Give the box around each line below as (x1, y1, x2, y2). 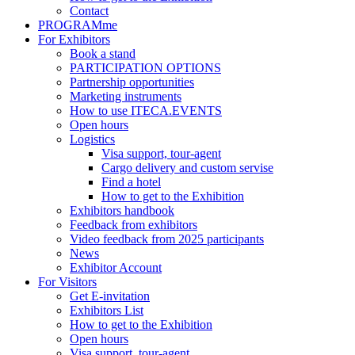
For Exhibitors (38, 32, 110, 46)
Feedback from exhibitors (70, 218, 197, 231)
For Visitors (38, 275, 97, 288)
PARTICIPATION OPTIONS (70, 61, 221, 74)
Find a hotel (101, 175, 161, 189)
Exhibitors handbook (70, 204, 174, 217)
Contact (70, 4, 109, 17)
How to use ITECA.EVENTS (70, 104, 222, 117)
